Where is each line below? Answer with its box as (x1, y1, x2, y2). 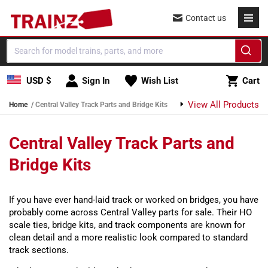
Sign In (81, 75, 109, 86)
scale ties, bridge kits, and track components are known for (9, 220, 245, 230)
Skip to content (5, 8, 66, 19)
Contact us (185, 13, 226, 23)
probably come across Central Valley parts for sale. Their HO (9, 207, 252, 218)
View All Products (185, 99, 259, 110)
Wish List (141, 75, 178, 86)
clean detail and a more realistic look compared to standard (9, 232, 248, 243)
